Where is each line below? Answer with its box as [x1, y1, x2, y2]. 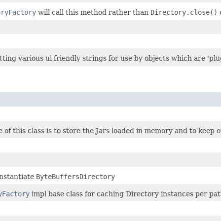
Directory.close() [150, 8, 218, 17]
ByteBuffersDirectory [36, 173, 115, 181]
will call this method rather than [36, 8, 150, 17]
